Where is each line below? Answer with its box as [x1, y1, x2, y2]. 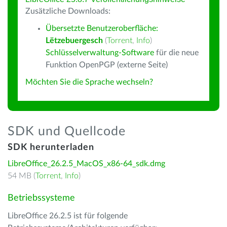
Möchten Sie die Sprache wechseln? [25, 78, 153, 86]
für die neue [154, 49, 199, 57]
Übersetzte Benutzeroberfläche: [46, 24, 158, 32]
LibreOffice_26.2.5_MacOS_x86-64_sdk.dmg [8, 160, 165, 168]
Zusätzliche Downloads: [25, 7, 110, 15]
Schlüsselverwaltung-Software [46, 49, 154, 57]
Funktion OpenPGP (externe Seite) [46, 61, 168, 69]
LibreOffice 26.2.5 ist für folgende [8, 212, 128, 220]
